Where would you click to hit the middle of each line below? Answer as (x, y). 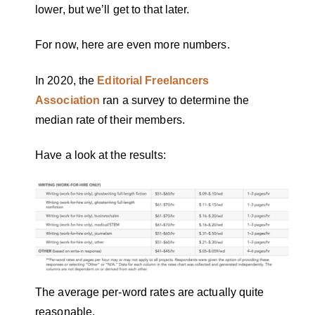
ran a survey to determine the (176, 100)
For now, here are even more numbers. (133, 45)
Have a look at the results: (101, 155)
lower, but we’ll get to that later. (114, 10)
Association (68, 100)
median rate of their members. (112, 120)
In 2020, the (66, 80)
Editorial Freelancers (153, 80)
